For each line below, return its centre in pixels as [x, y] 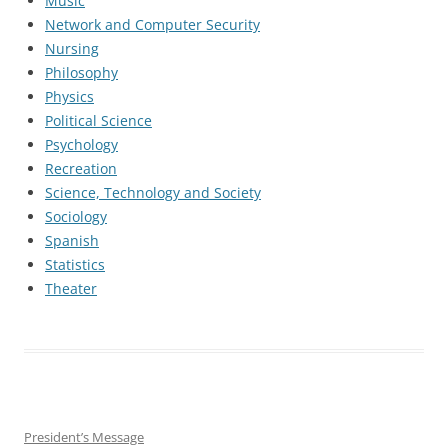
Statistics [75, 264]
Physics [69, 96]
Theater [71, 288]
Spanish [72, 240]
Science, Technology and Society [153, 192]
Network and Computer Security [152, 24]
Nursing [72, 48]
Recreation [81, 168]
